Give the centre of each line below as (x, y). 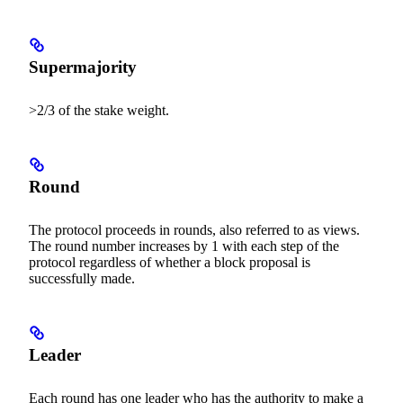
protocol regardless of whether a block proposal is (170, 262)
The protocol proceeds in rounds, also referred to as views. (194, 229)
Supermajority (83, 67)
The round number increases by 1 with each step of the (184, 246)
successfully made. (82, 278)
